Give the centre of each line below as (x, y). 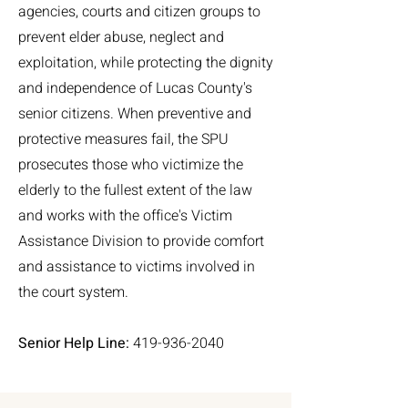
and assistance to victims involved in (137, 267)
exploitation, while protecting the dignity (146, 63)
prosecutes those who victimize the (131, 165)
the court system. (73, 292)
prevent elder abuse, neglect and (121, 37)
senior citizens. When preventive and (135, 114)
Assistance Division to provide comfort (141, 241)
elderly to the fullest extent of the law (135, 190)
